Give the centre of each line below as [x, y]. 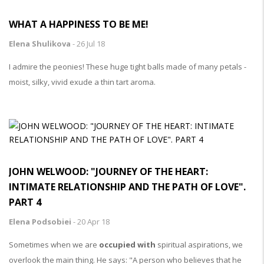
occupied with [127, 245]
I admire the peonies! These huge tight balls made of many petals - [128, 67]
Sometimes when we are [54, 245]
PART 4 [25, 202]
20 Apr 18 [93, 222]
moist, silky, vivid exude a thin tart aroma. [82, 82]
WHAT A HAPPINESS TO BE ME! [79, 24]
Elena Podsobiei [40, 222]
